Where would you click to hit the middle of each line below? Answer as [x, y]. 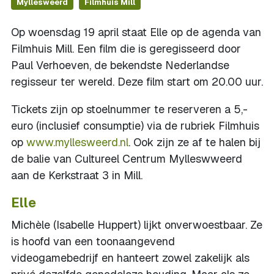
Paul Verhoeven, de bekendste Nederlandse [120, 65]
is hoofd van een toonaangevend [93, 241]
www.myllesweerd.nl [77, 142]
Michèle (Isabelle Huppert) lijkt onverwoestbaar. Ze [137, 225]
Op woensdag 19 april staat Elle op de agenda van [136, 32]
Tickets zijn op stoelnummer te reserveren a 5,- [129, 109]
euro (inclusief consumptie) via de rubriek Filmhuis [135, 126]
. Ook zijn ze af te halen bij [194, 142]
